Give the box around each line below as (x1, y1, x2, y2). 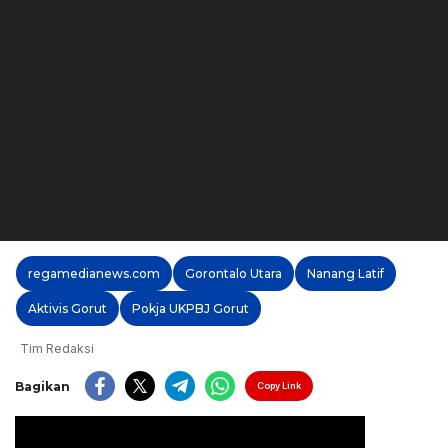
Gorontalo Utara (185, 266, 282, 281)
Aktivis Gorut (28, 301, 107, 316)
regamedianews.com (28, 266, 160, 281)
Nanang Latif (307, 266, 384, 281)
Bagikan (15, 378, 70, 394)
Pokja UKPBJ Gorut (132, 301, 249, 316)
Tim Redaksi (20, 341, 94, 356)
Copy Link (257, 380, 301, 391)
